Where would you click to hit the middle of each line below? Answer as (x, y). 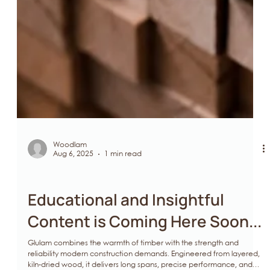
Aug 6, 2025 (73, 171)
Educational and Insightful (126, 216)
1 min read (123, 171)
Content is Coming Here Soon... (145, 238)
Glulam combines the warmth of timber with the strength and (133, 260)
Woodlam (70, 162)
